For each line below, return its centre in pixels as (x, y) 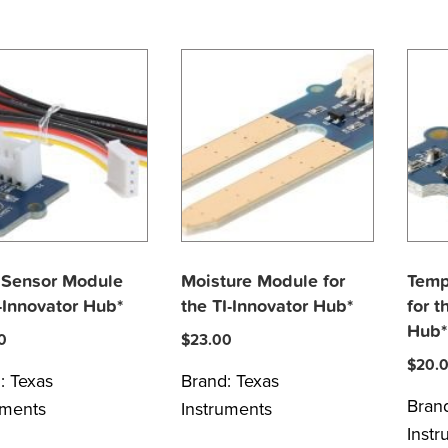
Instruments (226, 409)
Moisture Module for (262, 282)
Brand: (208, 381)
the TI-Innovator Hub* (266, 307)
